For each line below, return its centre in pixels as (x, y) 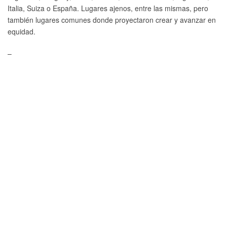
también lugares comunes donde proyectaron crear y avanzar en (112, 20)
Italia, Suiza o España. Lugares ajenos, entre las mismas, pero (108, 8)
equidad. (22, 31)
